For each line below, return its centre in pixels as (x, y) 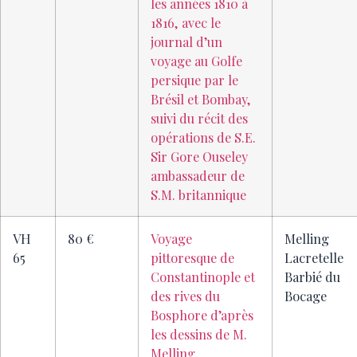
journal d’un (186, 42)
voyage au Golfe (196, 61)
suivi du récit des (199, 118)
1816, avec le (186, 23)
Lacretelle (314, 258)
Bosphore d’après (202, 315)
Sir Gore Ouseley (199, 157)
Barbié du (312, 277)
